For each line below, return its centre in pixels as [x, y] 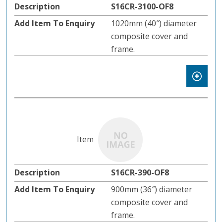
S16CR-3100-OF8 [142, 7]
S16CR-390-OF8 [140, 173]
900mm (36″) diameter [152, 190]
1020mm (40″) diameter [154, 24]
